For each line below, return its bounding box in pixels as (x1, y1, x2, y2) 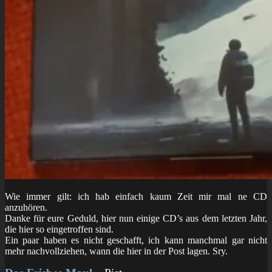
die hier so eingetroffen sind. (5, 223, 114, 234)
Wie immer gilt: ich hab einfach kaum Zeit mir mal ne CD (5, 191, 267, 202)
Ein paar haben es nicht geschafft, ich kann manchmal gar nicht (5, 234, 267, 245)
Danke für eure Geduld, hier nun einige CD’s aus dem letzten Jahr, (5, 212, 267, 223)
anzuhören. (5, 202, 47, 212)
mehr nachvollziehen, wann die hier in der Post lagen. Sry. (5, 245, 228, 256)
